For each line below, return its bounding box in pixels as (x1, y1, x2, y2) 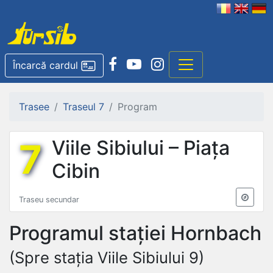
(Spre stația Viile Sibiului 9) (9, 247, 204, 267)
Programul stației (9, 221, 171, 245)
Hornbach (171, 221, 261, 245)
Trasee (19, 100, 49, 113)
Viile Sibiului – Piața (52, 135, 230, 160)
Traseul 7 (63, 100, 104, 113)
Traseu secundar (19, 194, 79, 204)
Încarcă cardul (13, 58, 78, 71)
